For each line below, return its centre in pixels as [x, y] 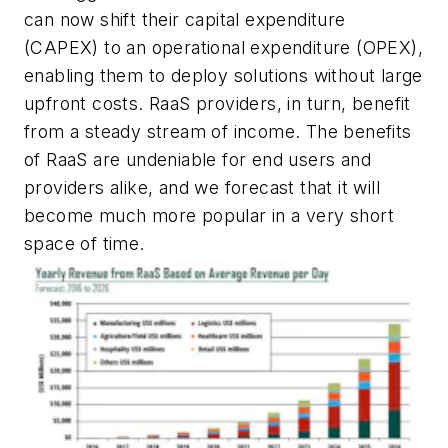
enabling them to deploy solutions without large [223, 75]
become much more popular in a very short [209, 215]
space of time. [84, 243]
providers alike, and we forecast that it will [202, 187]
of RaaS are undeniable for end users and [197, 159]
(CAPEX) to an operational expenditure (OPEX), [223, 47]
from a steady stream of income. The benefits [218, 131]
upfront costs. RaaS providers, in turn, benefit [217, 103]
